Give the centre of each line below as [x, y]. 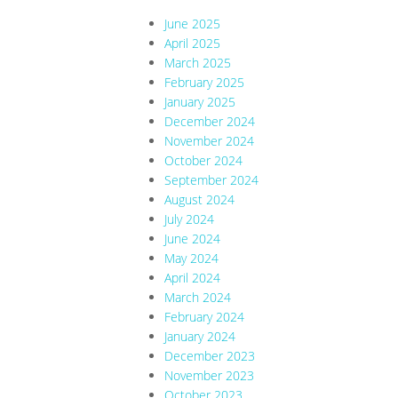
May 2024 [191, 259]
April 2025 [192, 44]
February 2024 [204, 317]
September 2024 [211, 180]
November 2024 [209, 141]
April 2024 [192, 278]
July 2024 [189, 219]
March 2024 [198, 298]
